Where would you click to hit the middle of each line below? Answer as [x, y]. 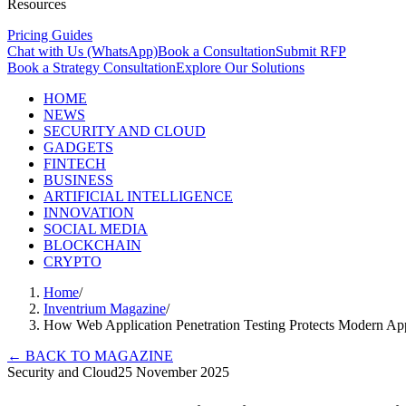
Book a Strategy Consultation [92, 68]
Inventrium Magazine [105, 309]
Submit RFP [311, 51]
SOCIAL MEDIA [96, 229]
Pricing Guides [50, 35]
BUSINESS [78, 180]
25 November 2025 [174, 372]
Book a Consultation [217, 51]
